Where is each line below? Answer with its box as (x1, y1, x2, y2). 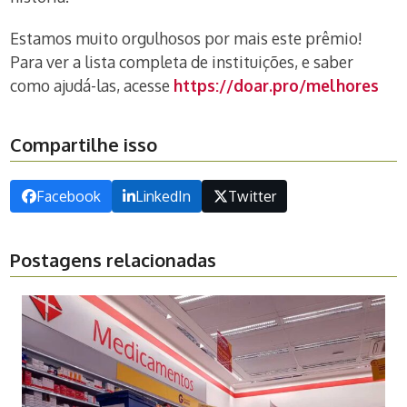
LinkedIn (135, 187, 192, 206)
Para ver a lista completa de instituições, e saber (10, 52, 354, 72)
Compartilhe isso (10, 133, 158, 156)
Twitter (227, 187, 276, 206)
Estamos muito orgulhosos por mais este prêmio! (10, 28, 363, 48)
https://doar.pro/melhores (174, 75, 380, 95)
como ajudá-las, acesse (10, 75, 174, 95)
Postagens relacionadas (10, 248, 217, 273)
